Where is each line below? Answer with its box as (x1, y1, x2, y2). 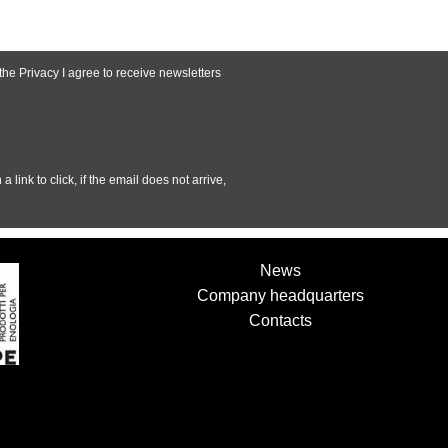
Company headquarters (196, 286, 364, 304)
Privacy (19, 65, 62, 80)
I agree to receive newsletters (62, 65, 221, 80)
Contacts (248, 311, 312, 329)
